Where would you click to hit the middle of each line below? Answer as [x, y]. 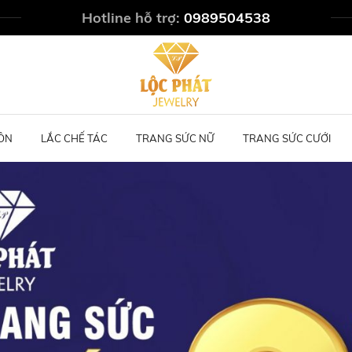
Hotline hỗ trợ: [133, 18]
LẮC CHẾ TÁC [74, 138]
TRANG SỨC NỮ [175, 138]
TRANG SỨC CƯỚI [287, 138]
